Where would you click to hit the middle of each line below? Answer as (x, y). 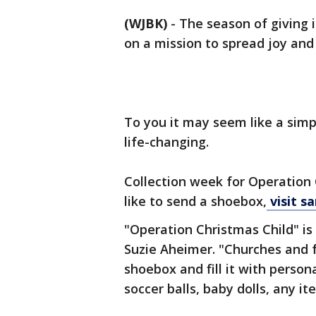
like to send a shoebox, (195, 201)
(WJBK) (146, 23)
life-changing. (166, 142)
